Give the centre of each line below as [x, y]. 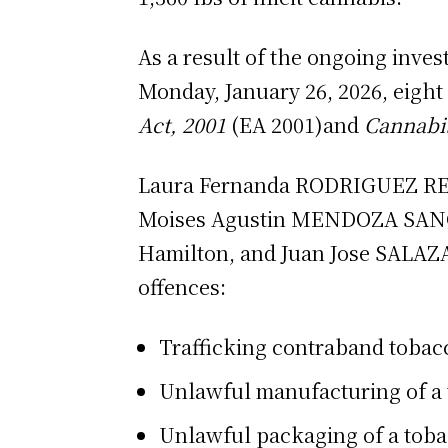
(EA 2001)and [297, 124]
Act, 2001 [184, 124]
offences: [182, 286]
